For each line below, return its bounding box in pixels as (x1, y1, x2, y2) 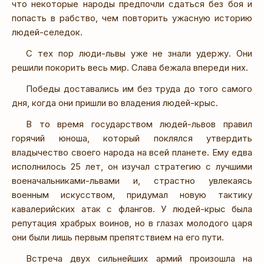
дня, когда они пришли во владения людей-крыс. (12, 97, 218, 108)
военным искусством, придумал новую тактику (12, 189, 252, 200)
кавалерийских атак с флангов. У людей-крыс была (12, 203, 252, 214)
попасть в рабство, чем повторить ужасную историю (12, 12, 252, 24)
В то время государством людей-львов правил (26, 118, 252, 130)
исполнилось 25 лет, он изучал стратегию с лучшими (12, 160, 252, 172)
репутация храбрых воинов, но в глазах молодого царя (12, 217, 252, 229)
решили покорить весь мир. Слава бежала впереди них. (12, 61, 248, 73)
